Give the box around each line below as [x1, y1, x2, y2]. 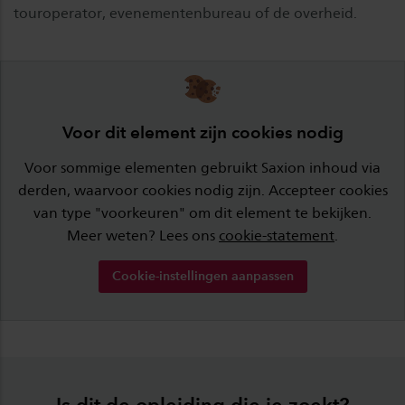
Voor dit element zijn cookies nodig [61, 121, 344, 143]
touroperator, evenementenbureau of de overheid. [14, 5, 357, 23]
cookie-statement [219, 226, 334, 244]
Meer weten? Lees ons [67, 226, 219, 244]
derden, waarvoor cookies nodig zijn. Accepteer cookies [17, 181, 388, 199]
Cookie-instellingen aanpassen [111, 268, 294, 284]
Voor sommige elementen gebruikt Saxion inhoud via [24, 158, 381, 176]
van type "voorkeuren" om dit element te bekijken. [33, 203, 372, 221]
